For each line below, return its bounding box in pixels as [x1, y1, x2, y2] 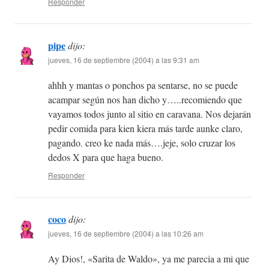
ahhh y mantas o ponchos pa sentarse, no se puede [48, 79, 238, 92]
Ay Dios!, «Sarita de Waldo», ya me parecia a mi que [48, 252, 249, 265]
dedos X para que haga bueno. [48, 151, 163, 164]
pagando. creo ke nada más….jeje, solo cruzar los [48, 136, 235, 150]
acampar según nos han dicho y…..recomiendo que [48, 93, 242, 106]
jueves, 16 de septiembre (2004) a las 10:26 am [48, 228, 204, 239]
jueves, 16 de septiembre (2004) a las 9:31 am [48, 55, 199, 65]
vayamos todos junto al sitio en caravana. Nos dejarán [48, 107, 251, 121]
